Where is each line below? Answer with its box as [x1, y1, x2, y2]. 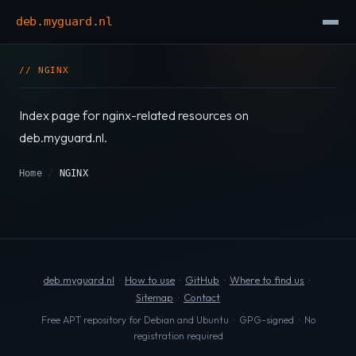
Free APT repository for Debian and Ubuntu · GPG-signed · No [41, 313, 315, 326]
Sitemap [136, 290, 173, 304]
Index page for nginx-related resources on [19, 107, 249, 123]
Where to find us [230, 273, 304, 286]
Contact [184, 290, 220, 304]
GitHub [185, 273, 219, 286]
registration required [133, 329, 223, 342]
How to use [125, 273, 175, 286]
